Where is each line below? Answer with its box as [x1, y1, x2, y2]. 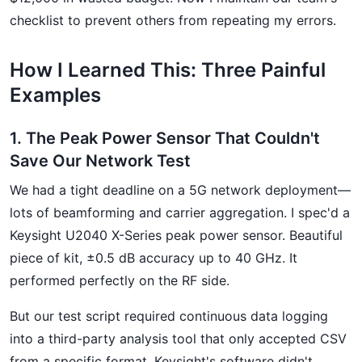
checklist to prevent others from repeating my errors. [10, 12, 336, 28]
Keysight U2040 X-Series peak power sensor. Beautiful [10, 227, 343, 243]
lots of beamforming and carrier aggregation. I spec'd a [10, 204, 350, 221]
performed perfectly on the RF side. [10, 272, 229, 288]
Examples [10, 83, 101, 107]
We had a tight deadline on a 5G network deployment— [10, 182, 351, 198]
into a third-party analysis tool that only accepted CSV [10, 330, 347, 347]
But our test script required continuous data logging [10, 308, 328, 324]
